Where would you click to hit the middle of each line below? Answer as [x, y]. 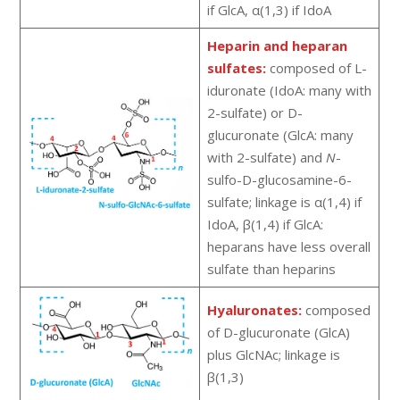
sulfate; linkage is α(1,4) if [284, 202]
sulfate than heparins [271, 269]
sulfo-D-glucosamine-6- [279, 180]
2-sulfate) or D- [254, 113]
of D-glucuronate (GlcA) [278, 333]
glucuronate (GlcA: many [280, 135]
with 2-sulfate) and [266, 158]
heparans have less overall [288, 247]
